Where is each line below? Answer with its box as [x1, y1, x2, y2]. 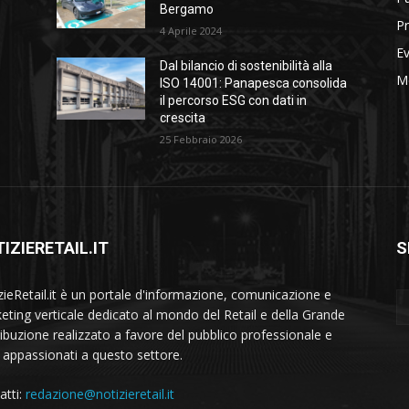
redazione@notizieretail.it [26, 385, 174, 404]
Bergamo [160, 2, 215, 17]
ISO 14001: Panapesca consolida [160, 76, 348, 91]
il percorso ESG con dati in [160, 93, 308, 109]
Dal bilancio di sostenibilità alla [160, 58, 333, 74]
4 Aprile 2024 [160, 24, 223, 38]
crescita [160, 110, 206, 126]
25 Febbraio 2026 [160, 132, 243, 147]
